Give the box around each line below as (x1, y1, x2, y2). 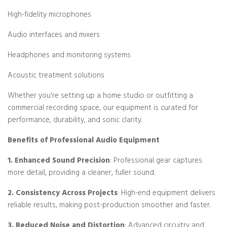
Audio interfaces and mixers (8, 29, 100, 43)
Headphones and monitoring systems (8, 49, 131, 63)
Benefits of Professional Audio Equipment (8, 134, 160, 148)
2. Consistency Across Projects (8, 187, 118, 201)
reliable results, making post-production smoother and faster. (8, 199, 210, 213)
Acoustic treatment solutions (8, 69, 104, 83)
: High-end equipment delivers (118, 187, 215, 201)
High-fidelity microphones (8, 9, 91, 22)
